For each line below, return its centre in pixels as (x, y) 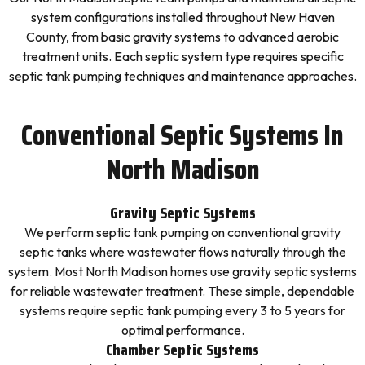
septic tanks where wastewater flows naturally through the (182, 252)
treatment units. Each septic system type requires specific (182, 56)
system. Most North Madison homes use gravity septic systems (182, 271)
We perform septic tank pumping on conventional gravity (182, 232)
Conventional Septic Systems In (182, 135)
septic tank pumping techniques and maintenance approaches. (182, 76)
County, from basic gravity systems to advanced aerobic (182, 37)
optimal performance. (182, 330)
